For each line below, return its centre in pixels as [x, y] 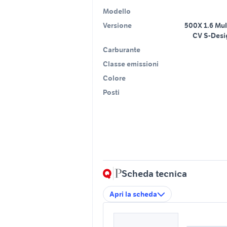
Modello [117, 11]
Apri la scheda [133, 194]
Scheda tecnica [154, 173]
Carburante [122, 49]
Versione [117, 25]
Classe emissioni [131, 64]
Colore [114, 78]
